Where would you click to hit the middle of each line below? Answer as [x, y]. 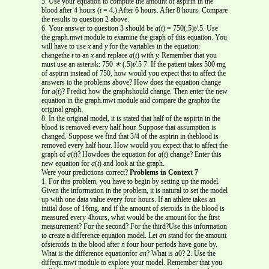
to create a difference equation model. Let [100, 235]
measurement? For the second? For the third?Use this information [134, 226]
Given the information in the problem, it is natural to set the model [134, 190]
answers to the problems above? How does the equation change [131, 82]
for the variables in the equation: [155, 46]
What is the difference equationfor [90, 253]
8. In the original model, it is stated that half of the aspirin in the [131, 118]
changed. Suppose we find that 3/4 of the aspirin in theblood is [130, 136]
